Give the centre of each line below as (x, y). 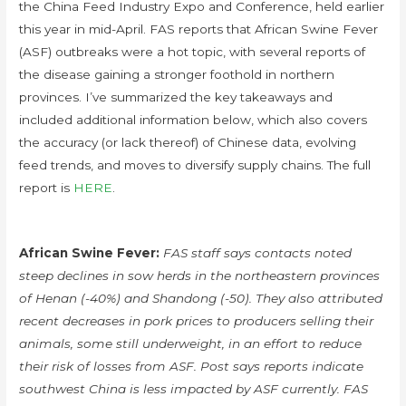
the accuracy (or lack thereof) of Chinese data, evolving (188, 143)
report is (47, 188)
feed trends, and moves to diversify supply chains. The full (195, 165)
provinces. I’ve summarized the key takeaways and (176, 97)
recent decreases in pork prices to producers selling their (197, 321)
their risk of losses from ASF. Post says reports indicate (192, 367)
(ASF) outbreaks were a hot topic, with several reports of (193, 52)
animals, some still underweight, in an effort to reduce (191, 344)
